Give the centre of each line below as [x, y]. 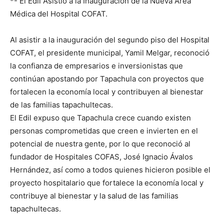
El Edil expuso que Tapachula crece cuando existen [100, 118]
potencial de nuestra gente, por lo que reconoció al [100, 144]
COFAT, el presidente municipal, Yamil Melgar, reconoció [110, 53]
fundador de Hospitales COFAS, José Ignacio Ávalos [101, 157]
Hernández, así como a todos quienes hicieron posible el [110, 170]
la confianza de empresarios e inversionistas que [96, 66]
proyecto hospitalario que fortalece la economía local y [107, 183]
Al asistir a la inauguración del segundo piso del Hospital [110, 40]
